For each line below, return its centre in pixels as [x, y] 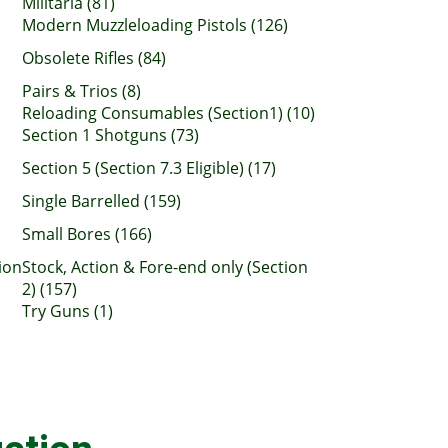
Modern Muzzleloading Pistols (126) [155, 25]
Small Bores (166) [87, 234]
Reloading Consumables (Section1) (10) [168, 113]
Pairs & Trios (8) [81, 91]
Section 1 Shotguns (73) [110, 135]
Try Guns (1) [67, 311]
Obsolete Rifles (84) [94, 58]
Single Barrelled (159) [101, 201]
